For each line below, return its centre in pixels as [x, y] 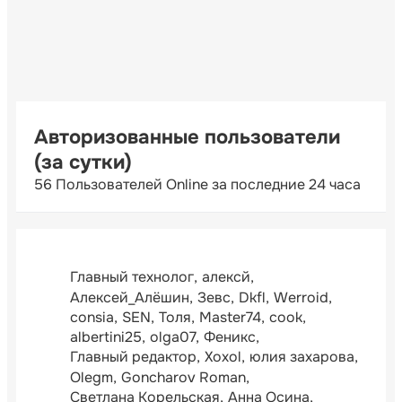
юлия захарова [302, 357]
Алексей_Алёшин [130, 297]
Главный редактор [133, 357]
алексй [226, 277]
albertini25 [106, 337]
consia [92, 317]
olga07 [173, 337]
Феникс [230, 337]
